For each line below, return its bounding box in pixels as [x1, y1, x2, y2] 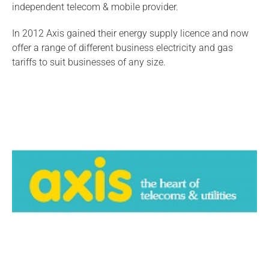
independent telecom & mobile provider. [12, 1, 178, 13]
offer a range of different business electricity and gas [12, 42, 233, 53]
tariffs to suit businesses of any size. [12, 56, 166, 68]
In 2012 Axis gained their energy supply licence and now [12, 28, 249, 39]
